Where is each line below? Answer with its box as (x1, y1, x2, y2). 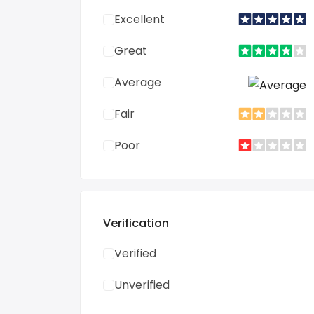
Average (114, 74, 161, 90)
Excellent (114, 11, 165, 27)
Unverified (114, 277, 170, 293)
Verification (103, 215, 169, 231)
